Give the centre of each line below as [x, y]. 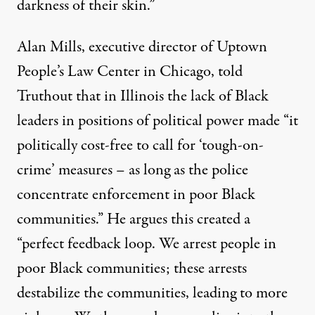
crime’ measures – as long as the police [133, 170]
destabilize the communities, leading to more [152, 293]
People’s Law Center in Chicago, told [130, 71]
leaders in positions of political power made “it [157, 121]
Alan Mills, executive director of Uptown [142, 47]
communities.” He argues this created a [134, 219]
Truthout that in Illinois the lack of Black [143, 96]
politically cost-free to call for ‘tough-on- [140, 145]
